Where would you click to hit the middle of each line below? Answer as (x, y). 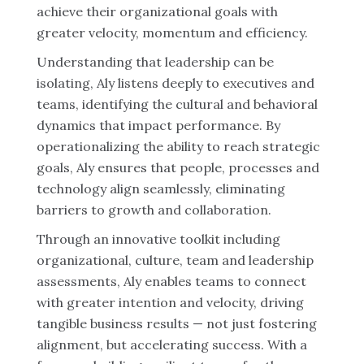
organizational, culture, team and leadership (175, 260)
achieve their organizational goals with (157, 11)
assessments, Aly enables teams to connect (171, 281)
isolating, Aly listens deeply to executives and (175, 83)
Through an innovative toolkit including (158, 239)
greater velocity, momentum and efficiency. (172, 32)
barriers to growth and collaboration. (154, 210)
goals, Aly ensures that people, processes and (178, 167)
